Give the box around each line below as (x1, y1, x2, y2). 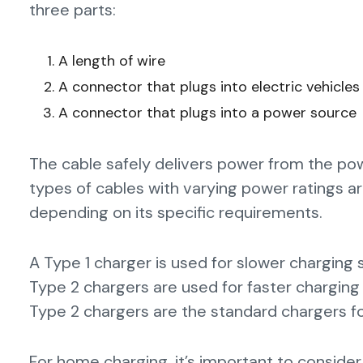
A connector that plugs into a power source (58, 102, 357, 122)
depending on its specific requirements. (29, 201, 322, 223)
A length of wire (58, 50, 165, 70)
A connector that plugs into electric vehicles (58, 76, 360, 96)
